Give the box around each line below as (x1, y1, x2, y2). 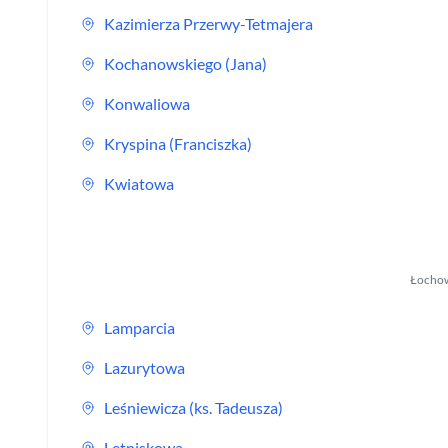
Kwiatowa (104, 174, 174, 193)
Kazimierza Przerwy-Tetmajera (104, 14, 313, 33)
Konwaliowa (104, 94, 190, 113)
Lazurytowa (104, 358, 185, 377)
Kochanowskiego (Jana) (104, 54, 267, 73)
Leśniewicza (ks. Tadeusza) (104, 398, 283, 417)
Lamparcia (104, 318, 175, 337)
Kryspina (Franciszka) (104, 134, 252, 153)
